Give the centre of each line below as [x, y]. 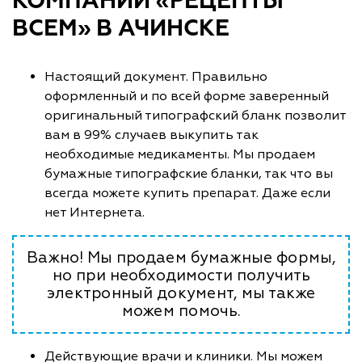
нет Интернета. [96, 212]
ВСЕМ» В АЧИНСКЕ [121, 29]
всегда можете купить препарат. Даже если [187, 193]
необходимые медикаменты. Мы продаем [180, 154]
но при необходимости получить [181, 275]
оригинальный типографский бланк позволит [195, 115]
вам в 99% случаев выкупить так [152, 135]
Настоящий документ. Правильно [156, 76]
